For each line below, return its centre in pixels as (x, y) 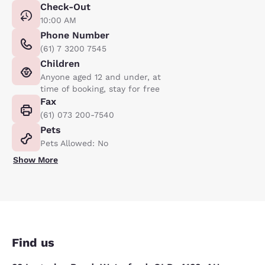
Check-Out (65, 7)
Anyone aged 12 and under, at (101, 77)
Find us (33, 243)
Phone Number (75, 35)
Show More (35, 160)
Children (60, 64)
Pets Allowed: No (74, 143)
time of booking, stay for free (100, 89)
